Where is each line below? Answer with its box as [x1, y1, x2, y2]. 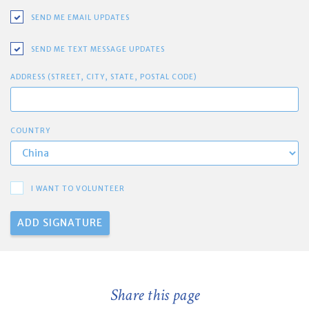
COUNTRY [10, 126, 50, 135]
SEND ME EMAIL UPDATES [31, 12, 130, 22]
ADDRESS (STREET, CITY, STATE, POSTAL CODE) [10, 72, 197, 81]
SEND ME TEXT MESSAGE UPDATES [31, 44, 165, 54]
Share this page [110, 284, 199, 306]
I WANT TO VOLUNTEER [31, 183, 125, 193]
